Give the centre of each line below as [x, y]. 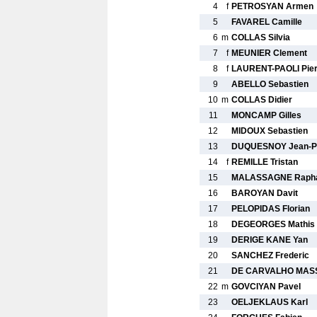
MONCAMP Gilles [266, 115]
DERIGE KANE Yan [270, 240]
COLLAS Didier [262, 100]
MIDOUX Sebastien [270, 131]
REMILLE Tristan [265, 162]
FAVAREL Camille [267, 22]
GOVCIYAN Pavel [266, 287]
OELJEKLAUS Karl [270, 302]
